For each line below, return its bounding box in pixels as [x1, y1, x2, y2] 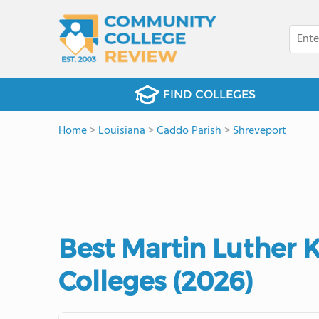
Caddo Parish [157, 122, 221, 140]
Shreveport [233, 122, 286, 140]
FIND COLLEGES [162, 88, 256, 101]
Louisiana [98, 122, 145, 140]
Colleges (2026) [58, 266, 253, 297]
